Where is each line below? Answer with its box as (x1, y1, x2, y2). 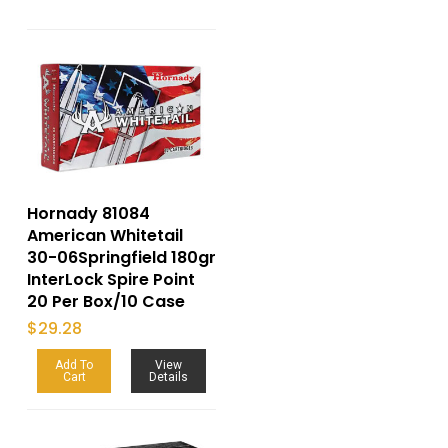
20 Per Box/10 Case (26, 290, 185, 314)
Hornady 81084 (26, 202, 150, 226)
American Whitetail (26, 224, 183, 248)
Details (149, 370, 189, 385)
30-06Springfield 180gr (26, 246, 216, 270)
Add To (55, 358, 94, 373)
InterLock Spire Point (26, 268, 195, 292)
